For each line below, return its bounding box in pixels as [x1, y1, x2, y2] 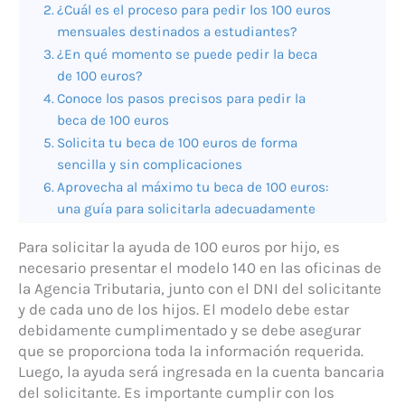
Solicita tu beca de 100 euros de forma [57, 134, 298, 151]
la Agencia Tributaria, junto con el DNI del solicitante [18, 278, 381, 297]
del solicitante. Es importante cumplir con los [18, 382, 334, 401]
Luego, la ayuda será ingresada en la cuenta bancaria [18, 362, 384, 381]
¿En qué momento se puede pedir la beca [57, 45, 318, 62]
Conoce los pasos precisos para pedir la [57, 89, 306, 107]
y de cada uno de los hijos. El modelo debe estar [18, 299, 349, 318]
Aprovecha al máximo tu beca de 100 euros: [57, 178, 330, 195]
